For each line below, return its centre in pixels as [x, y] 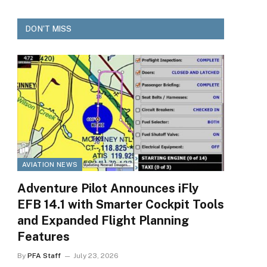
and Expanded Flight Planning [103, 221]
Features [44, 237]
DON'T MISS [49, 29]
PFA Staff [44, 256]
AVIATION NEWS [50, 165]
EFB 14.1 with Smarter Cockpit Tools [121, 205]
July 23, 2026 [96, 256]
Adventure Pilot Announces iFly [108, 189]
